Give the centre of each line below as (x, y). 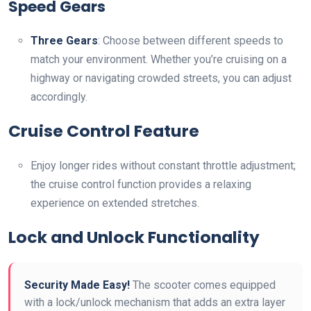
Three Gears (64, 41)
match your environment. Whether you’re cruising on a (159, 60)
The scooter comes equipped (203, 285)
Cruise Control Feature (104, 131)
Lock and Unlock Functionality (134, 237)
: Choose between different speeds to (191, 41)
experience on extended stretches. (115, 203)
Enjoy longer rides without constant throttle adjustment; (163, 166)
